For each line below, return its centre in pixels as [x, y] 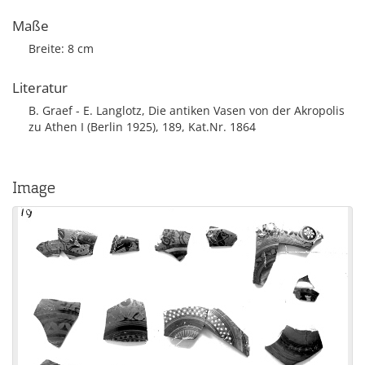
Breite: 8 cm [61, 48]
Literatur [40, 88]
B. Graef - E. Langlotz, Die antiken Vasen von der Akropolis [187, 110]
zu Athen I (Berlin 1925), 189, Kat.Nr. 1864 [142, 127]
